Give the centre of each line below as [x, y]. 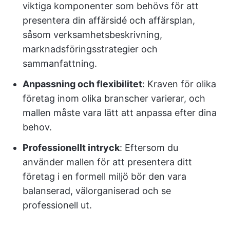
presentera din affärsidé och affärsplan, [109, 20]
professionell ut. [57, 205]
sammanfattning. [60, 63]
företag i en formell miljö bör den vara [104, 176]
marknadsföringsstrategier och [90, 49]
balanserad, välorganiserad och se [97, 191]
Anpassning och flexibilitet [82, 84]
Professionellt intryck [71, 148]
